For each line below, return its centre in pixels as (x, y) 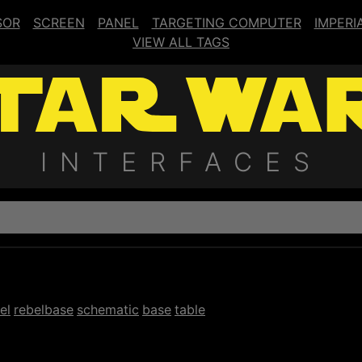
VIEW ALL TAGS (181, 42)
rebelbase (44, 309)
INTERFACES (181, 162)
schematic (108, 309)
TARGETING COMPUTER (226, 23)
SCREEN (59, 23)
